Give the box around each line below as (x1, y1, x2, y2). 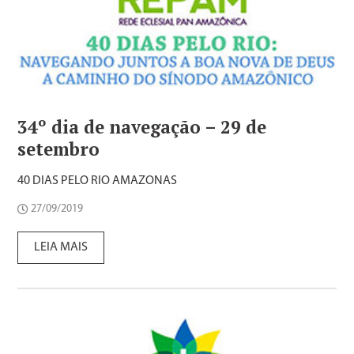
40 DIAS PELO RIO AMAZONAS (17, 174, 178, 187)
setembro (17, 137, 100, 160)
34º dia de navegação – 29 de (17, 115, 267, 138)
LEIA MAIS (34, 240, 88, 254)
